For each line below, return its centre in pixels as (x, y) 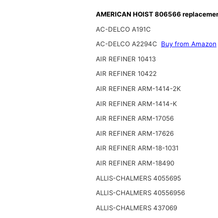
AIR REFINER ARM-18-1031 (137, 148)
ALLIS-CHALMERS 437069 (136, 208)
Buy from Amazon (189, 44)
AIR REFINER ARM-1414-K (136, 103)
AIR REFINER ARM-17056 (135, 118)
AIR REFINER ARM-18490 (135, 163)
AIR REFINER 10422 (126, 74)
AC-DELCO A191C (123, 29)
